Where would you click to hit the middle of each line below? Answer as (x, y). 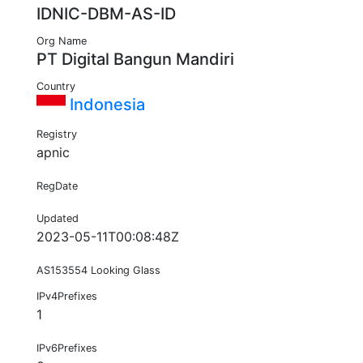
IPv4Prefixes (67, 297)
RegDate (57, 186)
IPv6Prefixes (67, 348)
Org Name (62, 41)
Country (56, 87)
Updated (58, 219)
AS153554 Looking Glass (98, 271)
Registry (57, 135)
